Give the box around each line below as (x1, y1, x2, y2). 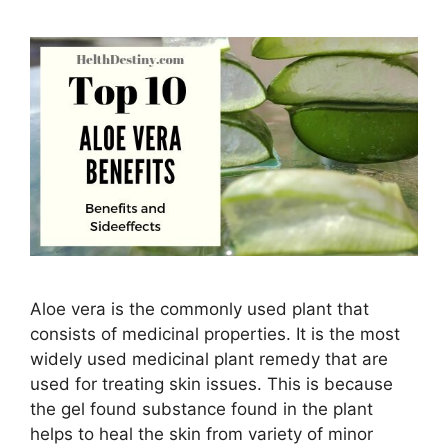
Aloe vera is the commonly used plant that (30, 298, 369, 319)
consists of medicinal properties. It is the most (30, 323, 400, 344)
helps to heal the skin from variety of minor (30, 423, 373, 444)
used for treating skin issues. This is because (30, 373, 393, 394)
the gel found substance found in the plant (30, 398, 373, 419)
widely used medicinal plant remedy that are (30, 348, 388, 369)
